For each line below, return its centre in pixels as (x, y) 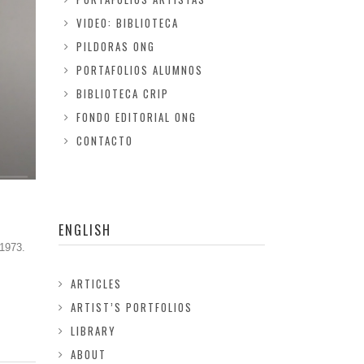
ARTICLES (97, 284)
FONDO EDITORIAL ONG (136, 117)
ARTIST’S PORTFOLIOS (132, 307)
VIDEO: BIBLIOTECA (127, 23)
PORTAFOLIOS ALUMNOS (139, 70)
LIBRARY (94, 331)
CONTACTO (104, 141)
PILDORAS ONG (115, 46)
